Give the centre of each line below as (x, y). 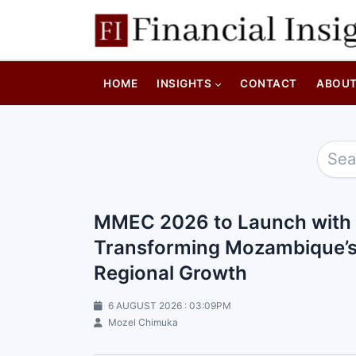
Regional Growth (170, 273)
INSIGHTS (184, 83)
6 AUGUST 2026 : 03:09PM (168, 305)
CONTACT (269, 83)
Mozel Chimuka (142, 322)
